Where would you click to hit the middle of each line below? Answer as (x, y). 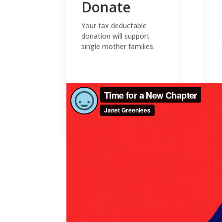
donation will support (116, 36)
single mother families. (118, 46)
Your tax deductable (114, 25)
